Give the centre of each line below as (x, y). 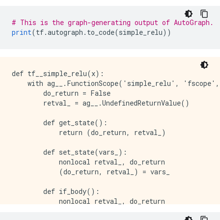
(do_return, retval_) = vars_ (91, 172)
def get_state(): (60, 123)
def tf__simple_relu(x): (58, 74)
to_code (101, 32)
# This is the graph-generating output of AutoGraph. (113, 23)
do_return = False (61, 93)
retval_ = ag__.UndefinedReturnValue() (101, 103)
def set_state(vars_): (69, 152)
